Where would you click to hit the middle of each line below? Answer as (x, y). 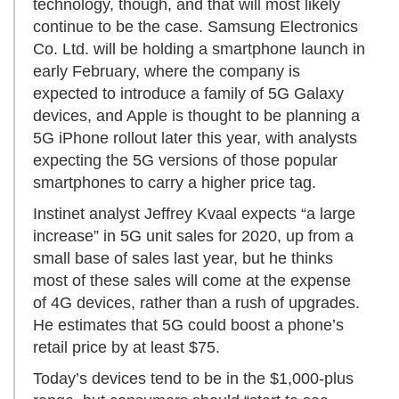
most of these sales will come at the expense (192, 281)
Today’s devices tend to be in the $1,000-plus (193, 379)
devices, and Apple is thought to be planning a (196, 116)
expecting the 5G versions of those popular (185, 161)
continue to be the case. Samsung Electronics (195, 27)
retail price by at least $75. (126, 348)
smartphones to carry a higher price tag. (175, 183)
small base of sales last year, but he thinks (183, 259)
